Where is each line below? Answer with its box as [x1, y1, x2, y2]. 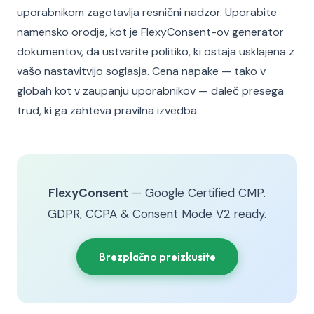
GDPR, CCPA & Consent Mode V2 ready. [48, 206, 266, 221]
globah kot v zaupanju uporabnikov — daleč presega [17, 83, 284, 98]
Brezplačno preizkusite [98, 250, 216, 264]
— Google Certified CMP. [128, 185, 266, 200]
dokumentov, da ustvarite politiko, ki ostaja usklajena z [17, 44, 294, 59]
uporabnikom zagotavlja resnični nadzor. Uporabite [17, 5, 277, 20]
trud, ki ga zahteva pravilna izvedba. [17, 103, 199, 118]
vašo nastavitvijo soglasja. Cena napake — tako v [17, 64, 266, 78]
